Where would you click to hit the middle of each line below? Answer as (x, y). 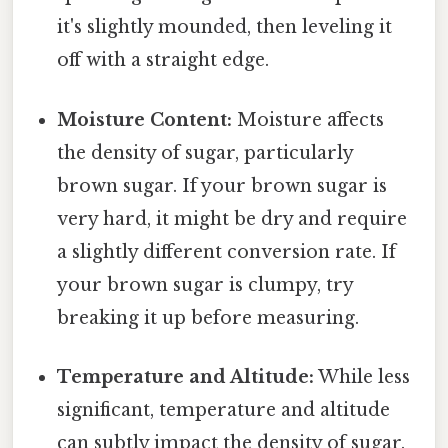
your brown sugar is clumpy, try (205, 284)
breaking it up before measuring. (208, 317)
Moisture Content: (145, 119)
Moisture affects (308, 119)
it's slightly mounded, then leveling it (225, 27)
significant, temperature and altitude (224, 409)
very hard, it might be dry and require (232, 218)
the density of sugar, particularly (205, 152)
